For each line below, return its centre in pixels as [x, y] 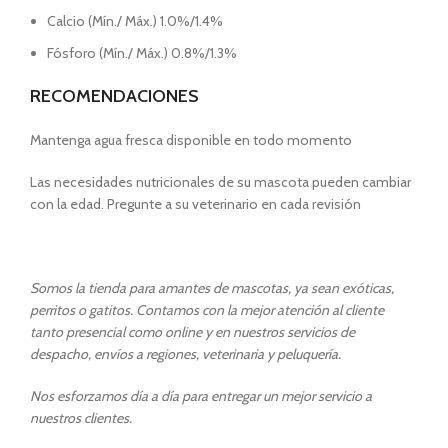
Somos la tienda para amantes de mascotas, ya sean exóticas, [212, 288]
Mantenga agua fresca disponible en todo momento [191, 140]
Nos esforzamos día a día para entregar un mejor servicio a [201, 396]
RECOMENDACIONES [114, 96]
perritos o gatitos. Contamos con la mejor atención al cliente [207, 310]
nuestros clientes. [81, 418]
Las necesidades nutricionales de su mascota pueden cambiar [220, 182]
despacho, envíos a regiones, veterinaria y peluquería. [185, 354]
